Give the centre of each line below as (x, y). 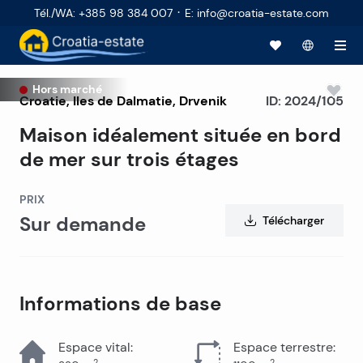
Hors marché (67, 89)
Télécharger (293, 220)
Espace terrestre (283, 347)
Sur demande (83, 224)
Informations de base (120, 304)
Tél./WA (53, 13)
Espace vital (94, 347)
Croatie (43, 100)
